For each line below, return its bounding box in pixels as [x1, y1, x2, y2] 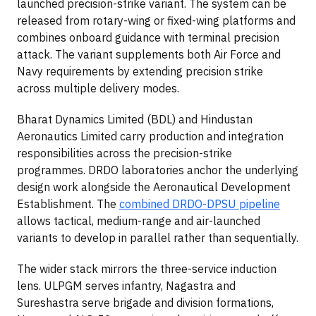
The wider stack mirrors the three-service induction [17, 262, 276, 276]
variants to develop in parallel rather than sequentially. [17, 231, 298, 245]
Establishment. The [17, 197, 119, 212]
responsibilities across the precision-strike [17, 146, 232, 161]
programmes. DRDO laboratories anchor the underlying [17, 163, 298, 178]
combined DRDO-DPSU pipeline [119, 197, 280, 212]
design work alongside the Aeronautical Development [17, 180, 291, 195]
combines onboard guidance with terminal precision [17, 30, 279, 45]
